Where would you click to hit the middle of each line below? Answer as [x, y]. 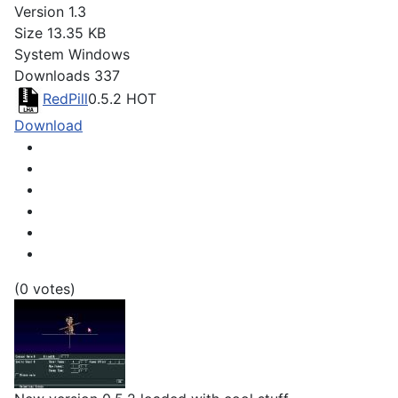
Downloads [52, 76]
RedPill [65, 99]
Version [39, 12]
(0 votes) [45, 289]
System [39, 55]
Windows [99, 55]
